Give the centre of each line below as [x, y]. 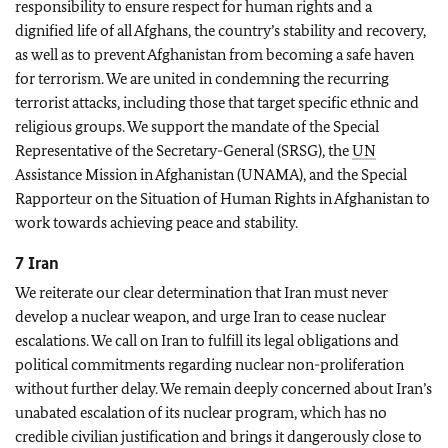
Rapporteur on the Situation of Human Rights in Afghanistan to [222, 198]
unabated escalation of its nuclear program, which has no [201, 412]
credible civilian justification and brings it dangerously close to [218, 436]
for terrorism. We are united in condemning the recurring [202, 78]
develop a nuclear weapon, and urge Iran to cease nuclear [200, 316]
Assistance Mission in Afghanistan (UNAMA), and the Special [211, 174]
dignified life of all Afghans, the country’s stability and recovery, [220, 30]
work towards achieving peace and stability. [156, 222]
